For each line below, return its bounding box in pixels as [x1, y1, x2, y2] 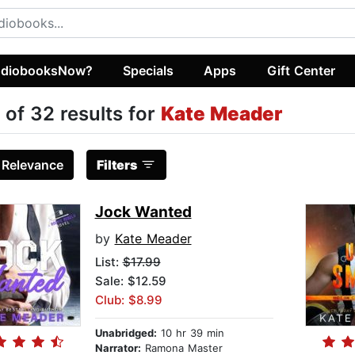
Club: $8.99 [94, 292, 162, 308]
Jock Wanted [94, 203, 192, 222]
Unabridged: [94, 326, 157, 340]
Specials [123, 62, 174, 78]
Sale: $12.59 [94, 273, 166, 289]
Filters [96, 157, 137, 174]
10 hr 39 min [156, 326, 224, 340]
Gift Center [266, 62, 335, 78]
